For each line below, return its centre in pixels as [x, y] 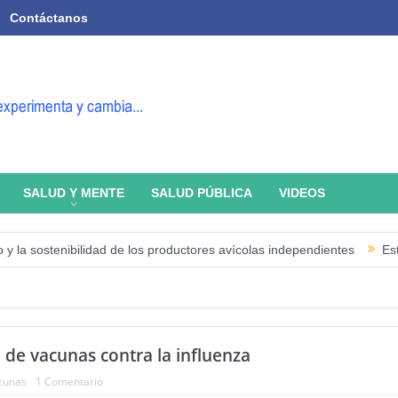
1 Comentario [69, 381]
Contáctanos [48, 18]
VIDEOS [302, 193]
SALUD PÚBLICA [201, 193]
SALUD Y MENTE [73, 193]
